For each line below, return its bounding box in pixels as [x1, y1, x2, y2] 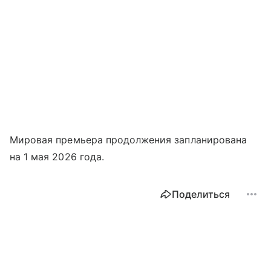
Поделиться [172, 188, 230, 200]
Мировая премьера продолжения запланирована [10, 133, 247, 146]
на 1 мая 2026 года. [10, 150, 104, 163]
